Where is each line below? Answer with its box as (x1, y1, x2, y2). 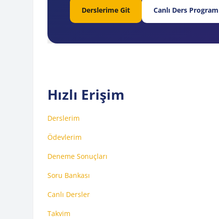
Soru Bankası (47, 171, 90, 180)
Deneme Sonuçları (47, 152, 108, 161)
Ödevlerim (47, 132, 82, 142)
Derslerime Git (82, 5, 131, 15)
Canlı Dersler (47, 190, 90, 199)
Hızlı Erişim (47, 85, 125, 104)
